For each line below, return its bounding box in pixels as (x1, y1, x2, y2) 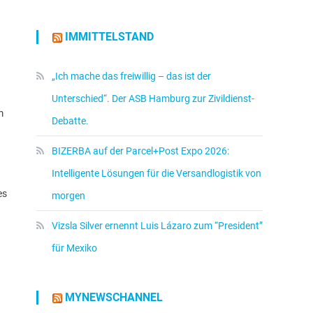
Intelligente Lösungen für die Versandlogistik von (52, 168, 261, 179)
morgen (52, 190, 85, 201)
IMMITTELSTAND (65, 30, 154, 43)
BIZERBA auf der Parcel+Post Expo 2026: (52, 145, 229, 156)
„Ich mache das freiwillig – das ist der (52, 71, 211, 82)
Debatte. (52, 115, 89, 126)
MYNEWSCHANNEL (65, 291, 163, 304)
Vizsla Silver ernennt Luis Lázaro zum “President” (52, 220, 263, 231)
